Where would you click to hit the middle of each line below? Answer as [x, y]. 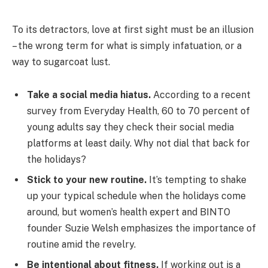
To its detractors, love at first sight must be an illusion [133, 29]
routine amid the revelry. [81, 245]
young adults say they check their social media [130, 127]
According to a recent [201, 95]
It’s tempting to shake [197, 180]
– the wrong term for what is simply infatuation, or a [127, 45]
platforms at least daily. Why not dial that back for [138, 144]
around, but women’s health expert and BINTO [129, 212]
